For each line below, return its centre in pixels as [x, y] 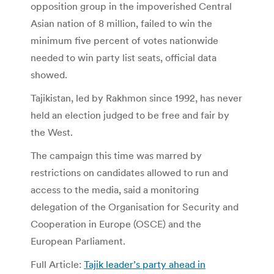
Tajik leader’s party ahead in [145, 264]
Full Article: [57, 264]
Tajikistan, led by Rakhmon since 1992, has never [136, 98]
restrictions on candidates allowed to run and [129, 172]
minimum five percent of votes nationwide [124, 40]
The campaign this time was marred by [116, 155]
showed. [49, 74]
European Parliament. [78, 241]
